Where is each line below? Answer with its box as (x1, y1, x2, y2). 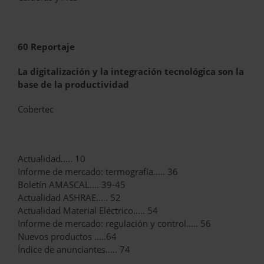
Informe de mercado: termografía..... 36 (18, 166, 178, 178)
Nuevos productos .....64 (18, 230, 117, 243)
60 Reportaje (18, 41, 75, 53)
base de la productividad (18, 78, 129, 91)
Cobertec (18, 103, 54, 115)
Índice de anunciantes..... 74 (18, 243, 130, 256)
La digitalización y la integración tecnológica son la (18, 65, 244, 78)
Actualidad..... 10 (18, 153, 85, 165)
